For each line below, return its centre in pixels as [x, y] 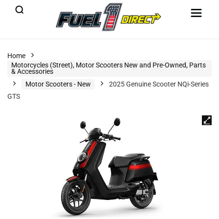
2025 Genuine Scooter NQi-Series [159, 84]
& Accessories [32, 71]
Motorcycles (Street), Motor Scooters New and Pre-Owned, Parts [109, 65]
